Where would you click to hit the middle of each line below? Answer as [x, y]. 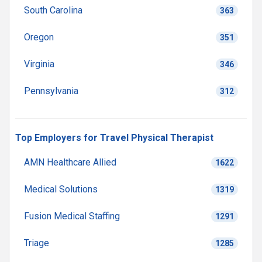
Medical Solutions [61, 189]
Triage [37, 243]
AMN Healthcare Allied [70, 162]
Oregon [39, 37]
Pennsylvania [51, 91]
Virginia [39, 64]
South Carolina [53, 10]
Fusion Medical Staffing [72, 216]
